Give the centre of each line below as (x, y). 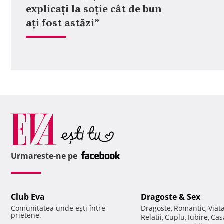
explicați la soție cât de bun (94, 9)
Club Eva (28, 197)
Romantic (190, 208)
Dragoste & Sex (171, 197)
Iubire (198, 217)
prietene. (26, 215)
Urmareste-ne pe (45, 156)
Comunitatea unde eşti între (58, 208)
